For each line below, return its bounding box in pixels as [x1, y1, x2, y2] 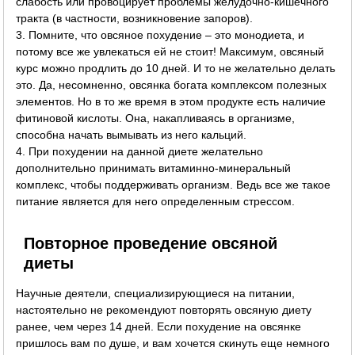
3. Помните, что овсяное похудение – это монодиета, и [16, 28, 305, 41]
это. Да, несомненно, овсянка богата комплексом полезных [16, 78, 327, 91]
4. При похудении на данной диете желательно [16, 144, 264, 158]
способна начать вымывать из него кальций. [16, 128, 247, 141]
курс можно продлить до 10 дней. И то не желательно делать [16, 61, 336, 74]
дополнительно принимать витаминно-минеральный [16, 161, 292, 174]
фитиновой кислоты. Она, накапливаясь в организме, [16, 111, 296, 124]
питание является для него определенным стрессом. [16, 194, 296, 208]
